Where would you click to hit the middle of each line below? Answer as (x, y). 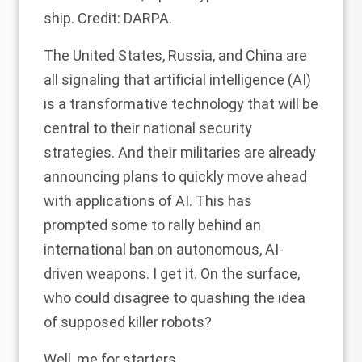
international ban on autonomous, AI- (164, 250)
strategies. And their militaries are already (180, 153)
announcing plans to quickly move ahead (175, 177)
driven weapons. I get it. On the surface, (172, 274)
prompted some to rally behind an (152, 225)
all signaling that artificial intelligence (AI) (177, 80)
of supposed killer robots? (128, 322)
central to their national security (148, 128)
